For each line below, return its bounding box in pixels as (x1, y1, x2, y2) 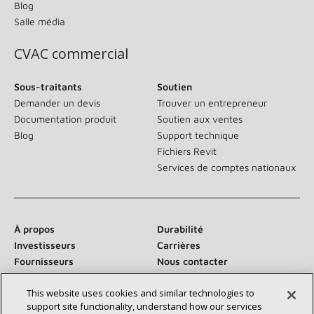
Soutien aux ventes (157, 112, 243, 125)
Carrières (157, 238, 200, 251)
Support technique (157, 128, 239, 141)
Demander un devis (14, 96, 100, 109)
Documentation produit (14, 112, 116, 125)
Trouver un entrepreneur (157, 96, 267, 109)
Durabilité (157, 222, 203, 235)
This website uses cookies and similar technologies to (27, 287, 255, 299)
